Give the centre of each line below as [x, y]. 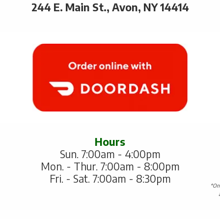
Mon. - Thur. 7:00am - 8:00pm [110, 166]
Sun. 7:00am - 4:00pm [110, 154]
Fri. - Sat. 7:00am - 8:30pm [110, 179]
